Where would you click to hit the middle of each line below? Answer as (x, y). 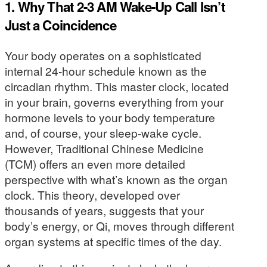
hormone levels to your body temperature (110, 117)
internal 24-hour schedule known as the (106, 71)
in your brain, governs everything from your (114, 102)
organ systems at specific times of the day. (113, 241)
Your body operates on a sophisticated (103, 55)
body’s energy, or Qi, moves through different (119, 226)
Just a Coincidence (60, 25)
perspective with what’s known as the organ (116, 179)
